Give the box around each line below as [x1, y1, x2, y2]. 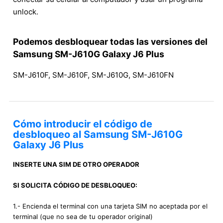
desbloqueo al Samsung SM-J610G [13, 128, 183, 141]
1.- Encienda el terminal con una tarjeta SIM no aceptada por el [13, 202, 208, 211]
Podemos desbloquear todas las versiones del [13, 36, 208, 47]
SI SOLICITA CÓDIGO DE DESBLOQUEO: [13, 181, 137, 190]
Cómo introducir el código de [13, 118, 152, 130]
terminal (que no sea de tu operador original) [13, 213, 153, 221]
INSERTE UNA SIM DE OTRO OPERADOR [13, 160, 139, 169]
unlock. [13, 6, 38, 16]
